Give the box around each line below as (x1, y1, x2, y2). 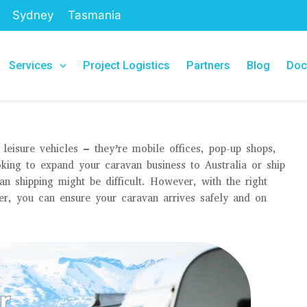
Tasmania (68, 8, 121, 22)
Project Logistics (82, 58, 170, 72)
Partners (186, 58, 230, 72)
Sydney (12, 8, 53, 22)
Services (9, 58, 53, 72)
